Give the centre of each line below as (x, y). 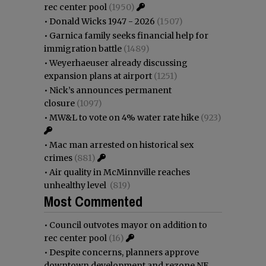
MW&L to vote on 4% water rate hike (124, 117)
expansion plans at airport (98, 76)
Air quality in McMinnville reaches (120, 172)
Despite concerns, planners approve (124, 252)
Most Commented (93, 201)
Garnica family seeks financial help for (129, 35)
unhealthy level (76, 185)
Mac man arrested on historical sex (121, 145)
